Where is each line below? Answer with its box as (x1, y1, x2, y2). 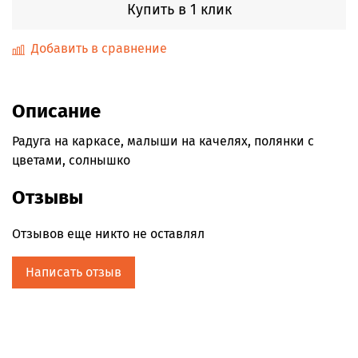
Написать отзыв (26, 264, 121, 280)
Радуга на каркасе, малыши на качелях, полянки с (12, 133, 314, 149)
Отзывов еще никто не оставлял (12, 225, 205, 241)
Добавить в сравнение (31, 40, 167, 56)
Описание (12, 99, 101, 122)
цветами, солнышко (12, 152, 130, 168)
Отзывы (12, 185, 83, 209)
